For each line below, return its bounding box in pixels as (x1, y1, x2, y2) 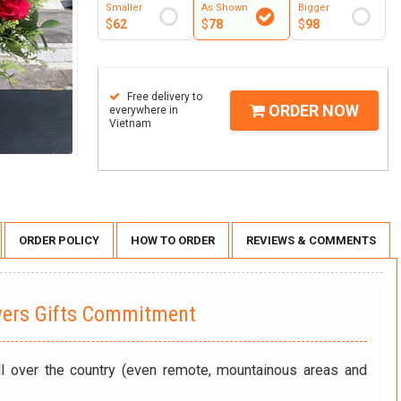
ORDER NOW (265, 101, 359, 120)
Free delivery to (124, 90, 202, 103)
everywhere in (109, 104, 178, 116)
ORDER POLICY (19, 234, 99, 248)
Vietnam (109, 117, 151, 130)
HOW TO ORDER (131, 234, 215, 248)
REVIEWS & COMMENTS (246, 234, 376, 248)
